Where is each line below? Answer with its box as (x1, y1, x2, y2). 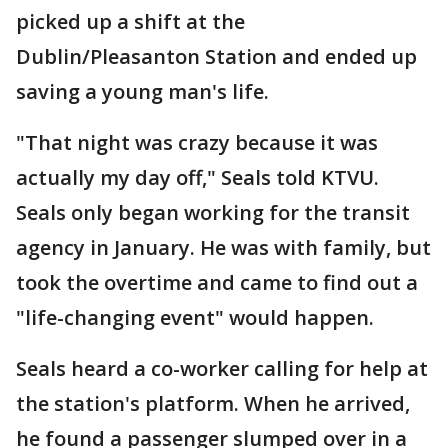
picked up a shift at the (16, 8, 245, 36)
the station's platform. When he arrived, (16, 390, 410, 418)
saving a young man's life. (16, 78, 274, 106)
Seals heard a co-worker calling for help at (16, 355, 428, 383)
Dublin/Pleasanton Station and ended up (16, 43, 417, 71)
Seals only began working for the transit (16, 199, 410, 227)
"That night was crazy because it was (16, 129, 378, 157)
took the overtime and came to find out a (16, 269, 418, 297)
